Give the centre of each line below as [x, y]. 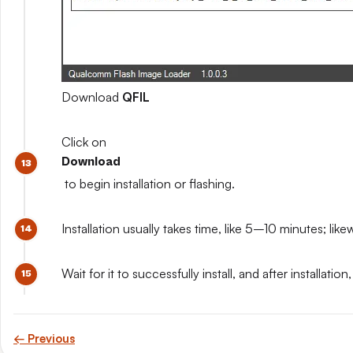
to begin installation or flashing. [148, 184]
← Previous [44, 338]
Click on [85, 142]
